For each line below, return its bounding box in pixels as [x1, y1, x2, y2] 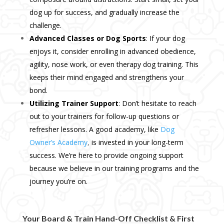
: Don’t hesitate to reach [118, 98, 196, 108]
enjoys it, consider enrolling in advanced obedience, [29, 46, 196, 56]
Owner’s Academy [29, 137, 87, 147]
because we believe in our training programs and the [29, 163, 199, 173]
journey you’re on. [29, 176, 87, 186]
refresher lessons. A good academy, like [29, 124, 160, 134]
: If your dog [145, 33, 185, 43]
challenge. [29, 20, 61, 30]
